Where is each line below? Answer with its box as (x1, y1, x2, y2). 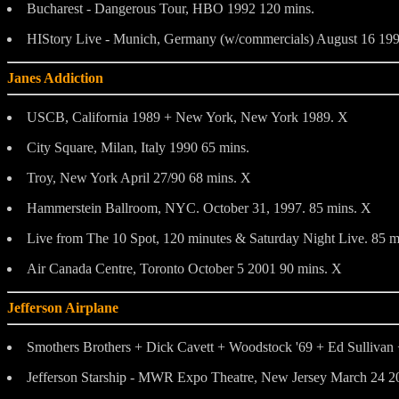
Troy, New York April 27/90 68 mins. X (27, 169, 251, 185)
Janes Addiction (7, 69, 103, 85)
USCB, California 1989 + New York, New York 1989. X (27, 109, 348, 125)
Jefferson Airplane (7, 299, 118, 315)
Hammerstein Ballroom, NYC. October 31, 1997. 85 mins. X (27, 199, 371, 216)
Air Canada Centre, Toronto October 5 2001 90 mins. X (27, 260, 342, 276)
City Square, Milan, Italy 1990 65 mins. (27, 139, 249, 155)
